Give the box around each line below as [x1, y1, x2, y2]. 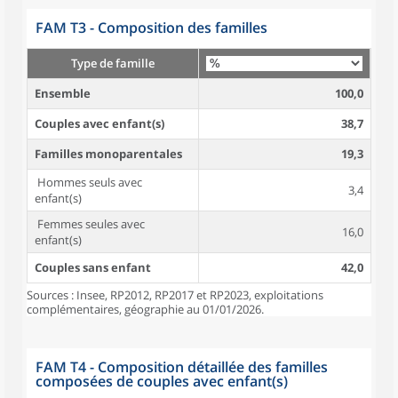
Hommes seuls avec [35, 174, 142, 190]
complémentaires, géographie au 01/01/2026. [27, 301, 264, 317]
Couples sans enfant [35, 259, 151, 275]
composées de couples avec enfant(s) [36, 371, 288, 391]
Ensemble [35, 85, 91, 101]
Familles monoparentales [35, 146, 182, 162]
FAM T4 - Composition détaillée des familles [36, 357, 328, 377]
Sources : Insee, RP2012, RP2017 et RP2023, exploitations [27, 287, 323, 303]
